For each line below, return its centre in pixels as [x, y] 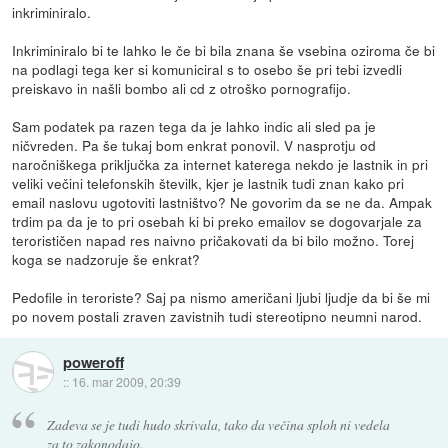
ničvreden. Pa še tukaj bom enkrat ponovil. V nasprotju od [194, 145]
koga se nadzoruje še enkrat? [106, 259]
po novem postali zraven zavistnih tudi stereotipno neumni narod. [217, 316]
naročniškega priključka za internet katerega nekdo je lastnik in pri [220, 164]
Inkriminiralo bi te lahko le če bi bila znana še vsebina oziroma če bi [224, 50]
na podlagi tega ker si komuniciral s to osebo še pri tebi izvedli [207, 69]
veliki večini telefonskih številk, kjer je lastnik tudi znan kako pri [208, 183]
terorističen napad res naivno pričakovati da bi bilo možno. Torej [213, 240]
